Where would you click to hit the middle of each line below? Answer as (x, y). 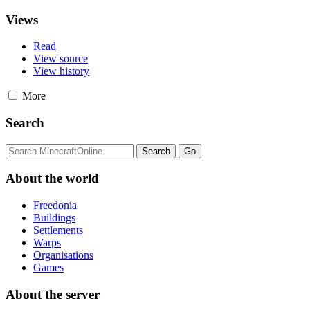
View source (61, 59)
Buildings (54, 218)
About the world (52, 179)
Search (25, 123)
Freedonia (55, 206)
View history (61, 71)
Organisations (63, 255)
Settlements (58, 230)
